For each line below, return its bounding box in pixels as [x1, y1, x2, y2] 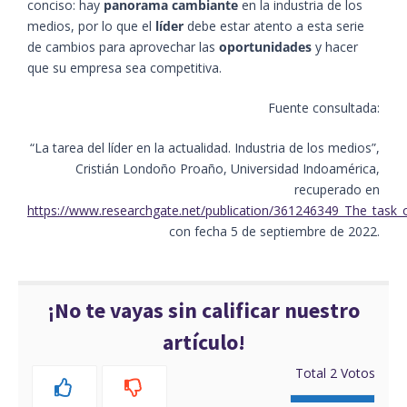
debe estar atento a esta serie [184, 17, 364, 35]
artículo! [162, 329, 245, 356]
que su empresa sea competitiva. [27, 59, 222, 77]
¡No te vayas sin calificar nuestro [47, 297, 360, 324]
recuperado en [294, 181, 380, 199]
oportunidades [219, 38, 312, 56]
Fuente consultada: [268, 99, 380, 117]
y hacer [312, 38, 358, 56]
